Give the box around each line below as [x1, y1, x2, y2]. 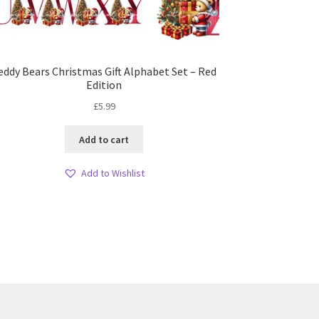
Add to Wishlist [81, 167, 145, 180]
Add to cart [79, 132, 130, 146]
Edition [86, 78, 122, 93]
